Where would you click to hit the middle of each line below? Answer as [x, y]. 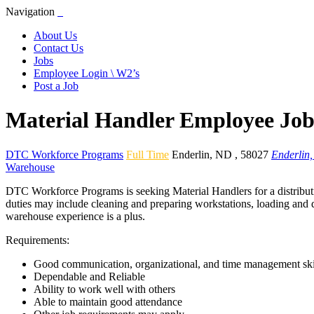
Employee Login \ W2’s [87, 73]
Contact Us [59, 48]
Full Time [148, 154]
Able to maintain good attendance [108, 301]
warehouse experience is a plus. [75, 216]
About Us [55, 35]
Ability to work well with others [104, 289]
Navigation [30, 12]
